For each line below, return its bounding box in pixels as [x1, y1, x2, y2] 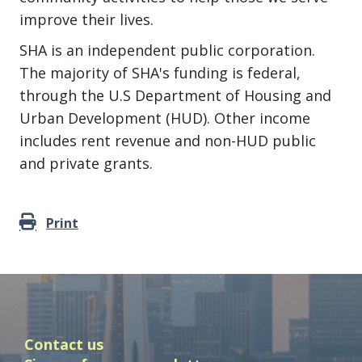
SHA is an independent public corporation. [19, 40, 315, 60]
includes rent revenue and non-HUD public [19, 131, 316, 150]
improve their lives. [19, 10, 154, 29]
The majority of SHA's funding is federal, [19, 63, 301, 82]
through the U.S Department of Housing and [19, 86, 331, 105]
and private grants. [19, 154, 153, 173]
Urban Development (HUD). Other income [19, 108, 310, 128]
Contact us [24, 335, 103, 354]
